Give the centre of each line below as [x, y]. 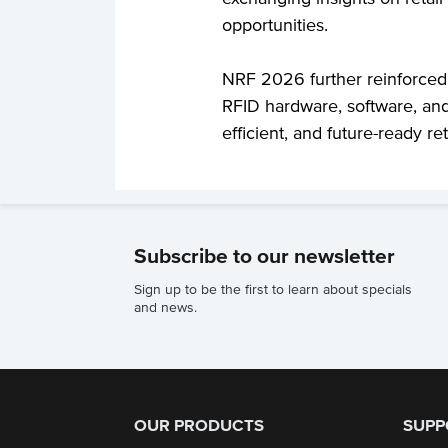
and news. [166, 308]
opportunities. [275, 25]
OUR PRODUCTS [199, 426]
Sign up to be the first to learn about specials [273, 290]
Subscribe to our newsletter [265, 256]
